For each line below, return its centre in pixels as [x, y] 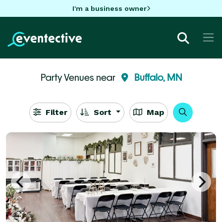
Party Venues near [79, 77]
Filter [55, 112]
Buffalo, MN [158, 77]
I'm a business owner [109, 8]
